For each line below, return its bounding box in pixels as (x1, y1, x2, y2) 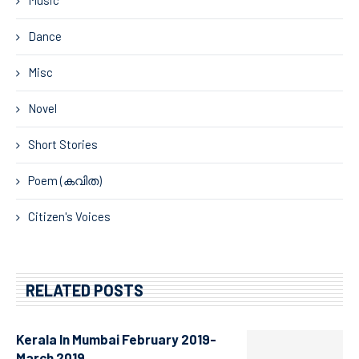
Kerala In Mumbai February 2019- (16, 330, 216, 347)
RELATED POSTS (26, 280, 143, 300)
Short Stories (28, 136, 98, 151)
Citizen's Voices (28, 208, 111, 224)
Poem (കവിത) (28, 172, 102, 188)
